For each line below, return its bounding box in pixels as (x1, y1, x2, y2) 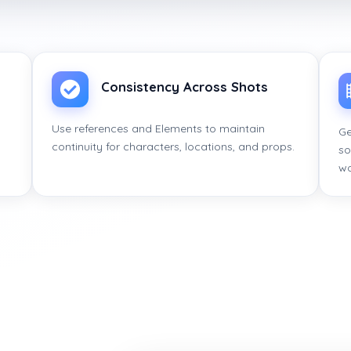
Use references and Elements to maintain (52, 121, 266, 136)
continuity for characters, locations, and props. (52, 139, 295, 154)
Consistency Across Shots (100, 78, 268, 95)
